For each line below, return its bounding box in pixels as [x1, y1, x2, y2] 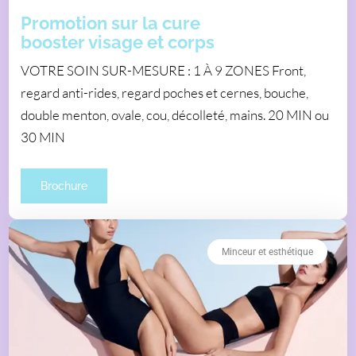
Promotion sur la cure [21, 12, 201, 33]
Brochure [41, 179, 88, 192]
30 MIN [21, 128, 66, 145]
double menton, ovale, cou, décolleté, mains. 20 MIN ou [21, 106, 330, 123]
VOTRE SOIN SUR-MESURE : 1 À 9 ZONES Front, [21, 61, 307, 79]
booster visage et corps [21, 31, 215, 52]
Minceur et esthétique [221, 246, 313, 257]
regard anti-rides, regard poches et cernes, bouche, [21, 83, 309, 101]
